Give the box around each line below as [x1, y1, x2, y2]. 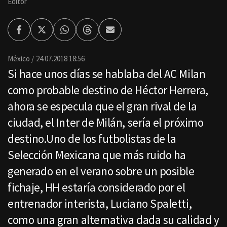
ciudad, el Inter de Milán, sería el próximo [8, 115, 204, 130]
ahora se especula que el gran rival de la [8, 99, 197, 114]
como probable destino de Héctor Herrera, [8, 83, 208, 98]
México [8, 54, 30, 64]
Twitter [41, 28, 67, 39]
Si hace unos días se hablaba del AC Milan [8, 66, 206, 82]
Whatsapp [64, 28, 99, 39]
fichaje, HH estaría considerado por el [8, 180, 185, 195]
